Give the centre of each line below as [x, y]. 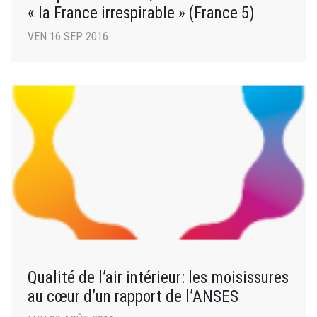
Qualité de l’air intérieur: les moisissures [158, 278]
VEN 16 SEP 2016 [68, 37]
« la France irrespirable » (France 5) [141, 13]
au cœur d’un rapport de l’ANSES [133, 297]
